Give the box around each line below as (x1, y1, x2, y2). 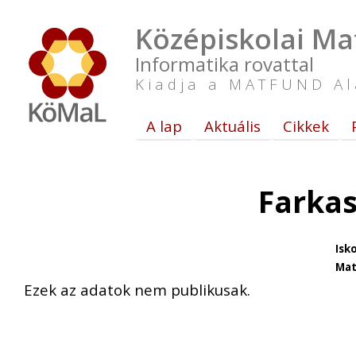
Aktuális (204, 116, 261, 136)
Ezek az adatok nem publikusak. (24, 280, 250, 300)
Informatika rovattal (135, 51, 314, 77)
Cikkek (283, 116, 329, 136)
